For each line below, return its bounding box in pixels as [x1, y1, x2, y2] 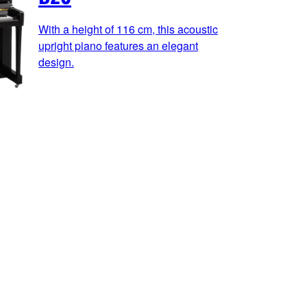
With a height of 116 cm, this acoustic [38, 21, 218, 37]
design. [38, 53, 74, 70]
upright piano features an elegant [38, 37, 198, 53]
